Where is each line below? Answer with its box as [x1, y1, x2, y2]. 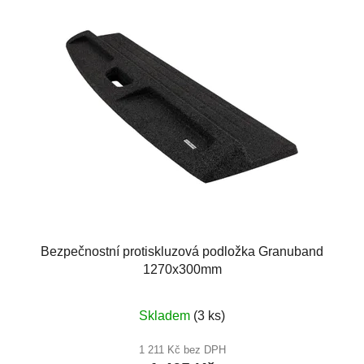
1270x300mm [142, 262, 222, 276]
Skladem [139, 308, 193, 323]
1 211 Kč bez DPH [138, 343, 226, 356]
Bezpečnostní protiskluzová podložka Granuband [41, 244, 323, 258]
